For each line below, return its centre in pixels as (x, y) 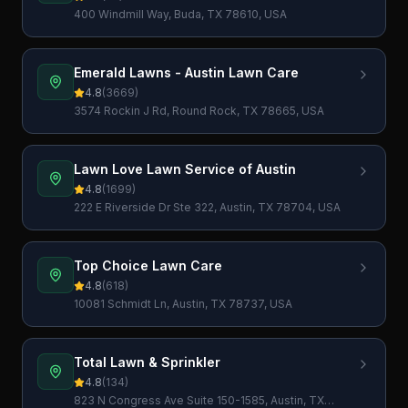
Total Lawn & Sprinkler (147, 362)
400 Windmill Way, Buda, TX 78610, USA (180, 14)
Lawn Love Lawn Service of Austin (185, 169)
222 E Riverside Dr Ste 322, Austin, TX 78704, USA (207, 207)
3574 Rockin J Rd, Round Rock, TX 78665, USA (199, 111)
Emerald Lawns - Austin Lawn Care (186, 72)
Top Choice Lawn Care (148, 265)
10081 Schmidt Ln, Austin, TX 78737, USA (183, 304)
